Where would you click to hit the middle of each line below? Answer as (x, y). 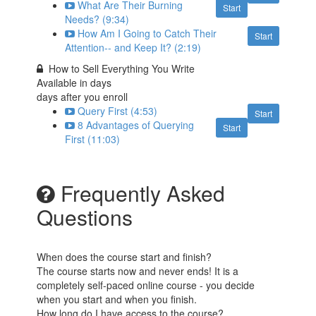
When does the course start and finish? (124, 257)
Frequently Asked (140, 193)
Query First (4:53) (118, 111)
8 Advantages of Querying (136, 125)
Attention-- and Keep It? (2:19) (133, 48)
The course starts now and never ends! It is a (138, 271)
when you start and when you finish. (117, 299)
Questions (85, 217)
